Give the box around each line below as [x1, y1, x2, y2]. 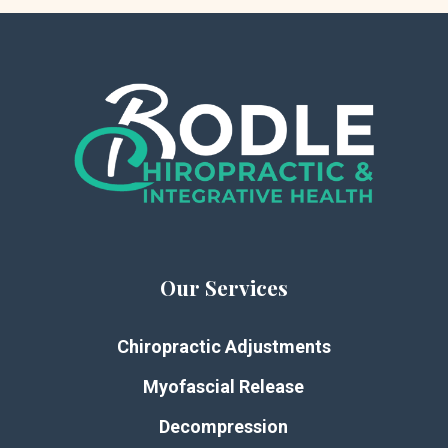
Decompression [159, 416, 289, 437]
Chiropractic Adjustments [116, 336, 331, 357]
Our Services [159, 273, 288, 301]
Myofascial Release [143, 376, 305, 397]
